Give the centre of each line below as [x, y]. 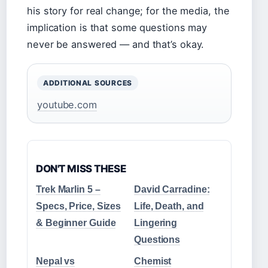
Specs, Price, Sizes [79, 206]
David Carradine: [172, 189]
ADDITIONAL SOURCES [88, 83]
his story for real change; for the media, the [128, 11]
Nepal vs [56, 261]
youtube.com [67, 105]
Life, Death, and [169, 206]
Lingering [156, 223]
